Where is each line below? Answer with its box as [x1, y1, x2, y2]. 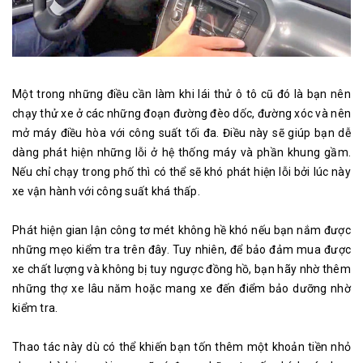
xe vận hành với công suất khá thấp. [12, 184, 200, 198]
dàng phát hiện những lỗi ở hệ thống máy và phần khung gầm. [12, 145, 351, 159]
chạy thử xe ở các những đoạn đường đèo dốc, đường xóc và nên [12, 106, 351, 120]
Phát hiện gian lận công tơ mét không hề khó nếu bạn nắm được [12, 223, 351, 237]
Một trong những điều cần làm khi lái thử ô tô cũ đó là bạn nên [12, 87, 351, 100]
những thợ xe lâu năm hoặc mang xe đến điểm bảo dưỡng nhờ [12, 281, 351, 295]
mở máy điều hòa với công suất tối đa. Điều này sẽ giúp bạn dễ [12, 126, 351, 139]
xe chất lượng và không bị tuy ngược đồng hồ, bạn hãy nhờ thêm [12, 262, 351, 275]
